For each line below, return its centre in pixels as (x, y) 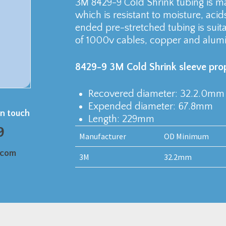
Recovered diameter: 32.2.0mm (156, 94)
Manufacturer (102, 136)
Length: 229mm (121, 119)
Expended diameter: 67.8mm (150, 106)
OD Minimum (186, 136)
